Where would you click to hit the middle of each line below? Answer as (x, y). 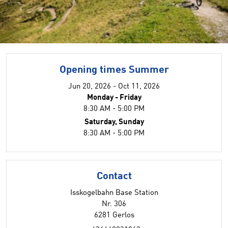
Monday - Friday (114, 98)
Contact (114, 177)
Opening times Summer (114, 70)
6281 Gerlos (114, 216)
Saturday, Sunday (114, 122)
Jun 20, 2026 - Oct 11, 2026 (114, 87)
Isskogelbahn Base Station (114, 193)
